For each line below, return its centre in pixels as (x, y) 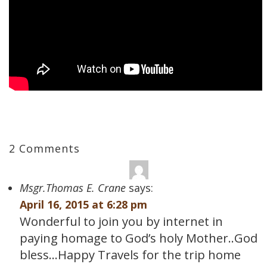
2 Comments (44, 148)
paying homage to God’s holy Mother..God (139, 238)
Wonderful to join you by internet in (121, 221)
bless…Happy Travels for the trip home (130, 254)
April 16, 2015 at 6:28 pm (83, 204)
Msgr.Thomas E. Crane (73, 188)
